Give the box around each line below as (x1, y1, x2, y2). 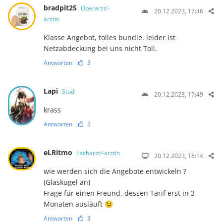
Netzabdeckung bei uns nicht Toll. (43, 43, 157, 53)
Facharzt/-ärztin (76, 148, 120, 157)
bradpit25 (43, 2, 79, 12)
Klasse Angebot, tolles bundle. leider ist (43, 32, 175, 42)
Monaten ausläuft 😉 (43, 199, 113, 209)
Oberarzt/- (80, 3, 110, 12)
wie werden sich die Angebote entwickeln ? (43, 166, 186, 176)
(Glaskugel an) (43, 177, 90, 187)
